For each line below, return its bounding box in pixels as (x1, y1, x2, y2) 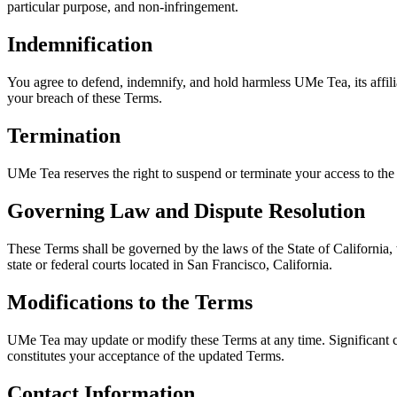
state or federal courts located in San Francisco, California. (7, 256, 332, 272)
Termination (7, 124, 121, 148)
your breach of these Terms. (7, 90, 162, 106)
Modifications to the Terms (7, 290, 253, 314)
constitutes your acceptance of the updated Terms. (7, 347, 284, 363)
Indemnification (7, 33, 152, 57)
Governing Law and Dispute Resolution (7, 198, 365, 222)
